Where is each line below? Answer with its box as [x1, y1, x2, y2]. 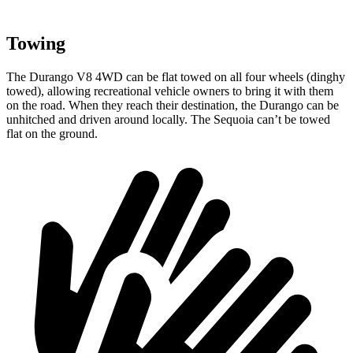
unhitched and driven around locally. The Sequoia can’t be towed [6, 113, 330, 127]
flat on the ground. [6, 127, 98, 141]
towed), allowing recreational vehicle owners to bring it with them [6, 84, 333, 98]
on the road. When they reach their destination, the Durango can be [6, 98, 339, 113]
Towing [6, 33, 65, 54]
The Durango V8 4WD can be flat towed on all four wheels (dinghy [6, 70, 345, 84]
